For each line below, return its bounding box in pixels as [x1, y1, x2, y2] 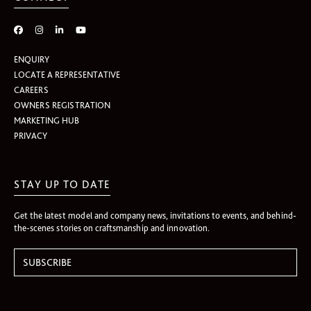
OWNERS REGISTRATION [14, 100, 110, 110]
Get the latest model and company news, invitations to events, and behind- [14, 210, 296, 221]
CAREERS [14, 85, 49, 95]
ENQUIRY [14, 54, 49, 65]
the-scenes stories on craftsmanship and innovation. [14, 223, 210, 233]
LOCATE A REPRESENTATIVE [14, 69, 120, 80]
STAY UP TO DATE [14, 178, 110, 191]
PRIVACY [14, 131, 47, 141]
